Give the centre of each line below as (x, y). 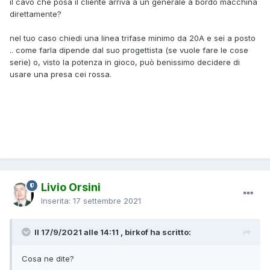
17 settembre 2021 (107, 200)
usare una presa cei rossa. (61, 74)
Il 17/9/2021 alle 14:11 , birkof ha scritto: (113, 232)
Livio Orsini (71, 187)
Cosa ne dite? (49, 258)
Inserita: (57, 200)
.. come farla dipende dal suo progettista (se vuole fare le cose (129, 50)
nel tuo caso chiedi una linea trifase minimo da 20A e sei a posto (133, 38)
